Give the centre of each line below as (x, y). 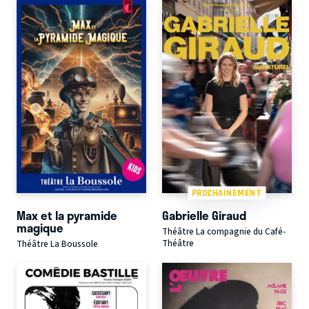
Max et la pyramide (67, 216)
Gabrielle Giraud (204, 216)
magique (40, 228)
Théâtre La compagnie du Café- (223, 232)
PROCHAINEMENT (227, 193)
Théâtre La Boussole (57, 245)
